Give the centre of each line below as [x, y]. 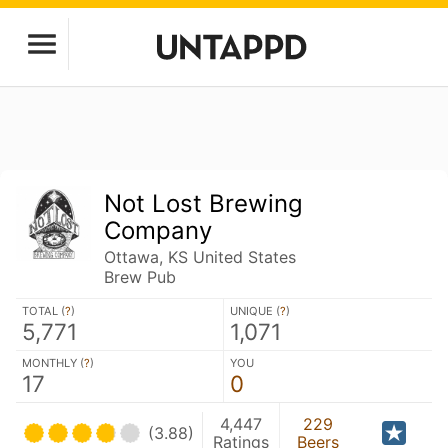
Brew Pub [140, 277]
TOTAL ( [43, 311]
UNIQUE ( [255, 311]
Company [158, 230]
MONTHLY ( [53, 363]
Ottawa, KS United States [200, 257]
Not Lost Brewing [204, 203]
